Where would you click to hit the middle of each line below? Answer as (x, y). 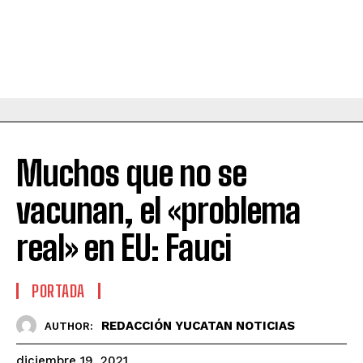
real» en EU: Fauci (124, 248)
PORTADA (58, 291)
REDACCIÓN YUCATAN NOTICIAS (198, 325)
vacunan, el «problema (158, 211)
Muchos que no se (131, 174)
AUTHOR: (69, 326)
